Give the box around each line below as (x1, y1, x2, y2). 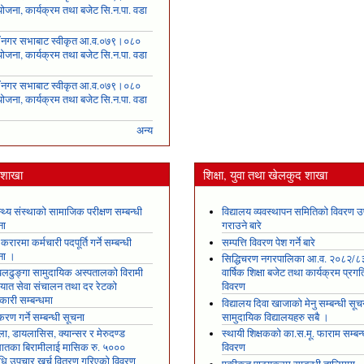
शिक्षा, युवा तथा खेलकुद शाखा (203, 166, 327, 183)
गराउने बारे (221, 219, 262, 233)
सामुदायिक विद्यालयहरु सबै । (221, 310, 329, 324)
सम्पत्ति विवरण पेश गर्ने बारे (221, 235, 315, 249)
